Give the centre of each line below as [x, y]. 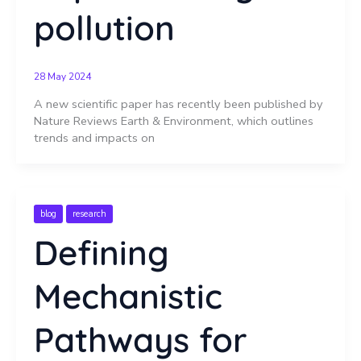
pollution [104, 28]
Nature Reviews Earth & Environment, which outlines [173, 120]
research [89, 214]
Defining [101, 253]
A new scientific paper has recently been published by [178, 104]
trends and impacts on [94, 137]
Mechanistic [128, 297]
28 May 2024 [62, 77]
